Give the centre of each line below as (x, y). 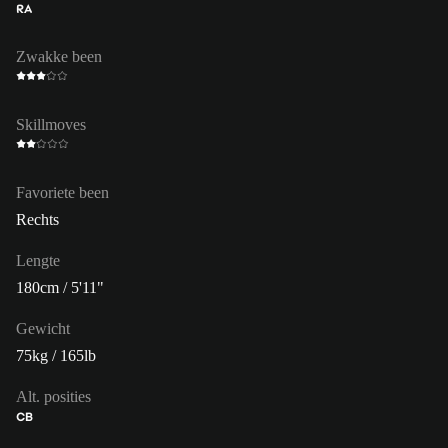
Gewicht (43, 328)
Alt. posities (53, 396)
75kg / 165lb (56, 355)
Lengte (38, 260)
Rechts (37, 219)
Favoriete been (62, 192)
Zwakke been (59, 56)
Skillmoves (51, 124)
